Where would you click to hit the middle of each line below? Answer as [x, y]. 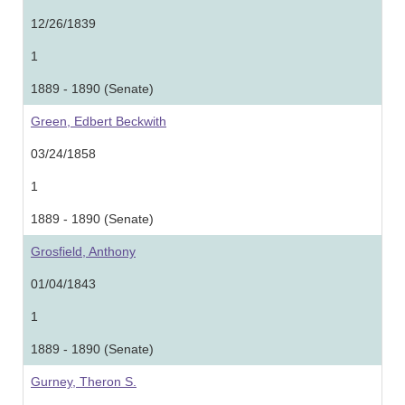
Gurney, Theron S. [84, 381]
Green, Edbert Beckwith [99, 121]
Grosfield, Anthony [83, 251]
